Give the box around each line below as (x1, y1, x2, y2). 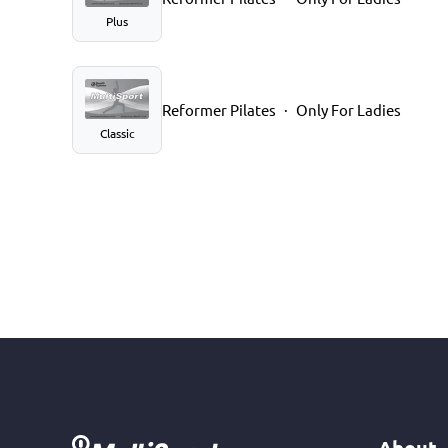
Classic (99, 124, 135, 141)
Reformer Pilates (162, 99, 276, 119)
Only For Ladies (296, 99, 401, 119)
